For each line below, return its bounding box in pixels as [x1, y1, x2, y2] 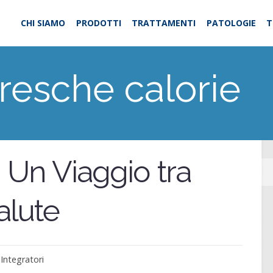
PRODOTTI [76, 17, 121, 29]
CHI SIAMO [21, 17, 66, 29]
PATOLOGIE [206, 17, 256, 29]
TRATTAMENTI [132, 17, 196, 29]
